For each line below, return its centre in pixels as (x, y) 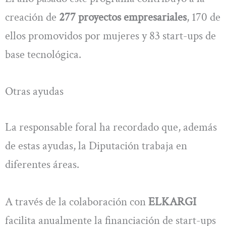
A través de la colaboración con (77, 202)
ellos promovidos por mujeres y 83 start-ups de (110, 36)
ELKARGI (172, 202)
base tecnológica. (44, 54)
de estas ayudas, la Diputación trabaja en (96, 146)
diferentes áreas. (42, 165)
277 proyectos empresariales (122, 17)
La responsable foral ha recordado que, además (111, 127)
